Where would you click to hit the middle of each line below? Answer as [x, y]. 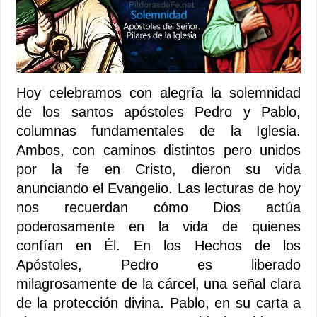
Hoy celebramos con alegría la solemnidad [158, 92]
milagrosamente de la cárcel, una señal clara [158, 283]
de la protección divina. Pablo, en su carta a [158, 302]
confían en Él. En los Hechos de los [158, 245]
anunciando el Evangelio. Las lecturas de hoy [158, 188]
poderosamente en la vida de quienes [158, 226]
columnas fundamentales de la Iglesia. [158, 131]
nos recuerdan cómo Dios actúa [158, 207]
